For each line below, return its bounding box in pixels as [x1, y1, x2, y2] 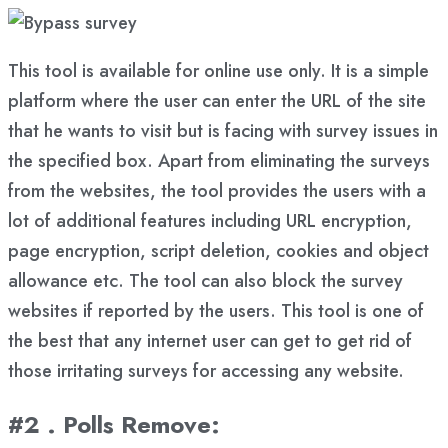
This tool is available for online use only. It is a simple [8, 57, 429, 84]
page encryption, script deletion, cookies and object [8, 237, 429, 264]
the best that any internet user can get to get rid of [8, 327, 412, 354]
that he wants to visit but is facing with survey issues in [8, 117, 438, 144]
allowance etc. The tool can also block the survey [8, 267, 403, 294]
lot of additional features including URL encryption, [8, 207, 412, 234]
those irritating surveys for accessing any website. [8, 357, 404, 384]
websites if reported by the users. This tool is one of [8, 297, 424, 324]
